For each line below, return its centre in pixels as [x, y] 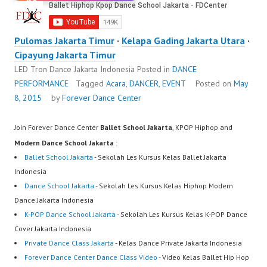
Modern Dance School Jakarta [64, 143]
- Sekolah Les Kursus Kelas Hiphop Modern [164, 186]
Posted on [215, 84]
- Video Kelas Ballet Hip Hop [203, 257]
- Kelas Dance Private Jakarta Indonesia [178, 243]
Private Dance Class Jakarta [69, 243]
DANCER [144, 84]
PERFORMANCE [41, 84]
